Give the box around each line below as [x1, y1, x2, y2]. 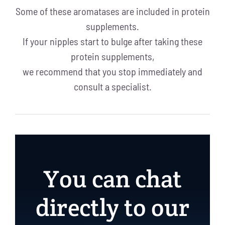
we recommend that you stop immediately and [23, 65, 202, 77]
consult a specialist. [73, 80, 152, 92]
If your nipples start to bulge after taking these [23, 35, 202, 47]
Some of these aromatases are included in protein [15, 5, 210, 17]
